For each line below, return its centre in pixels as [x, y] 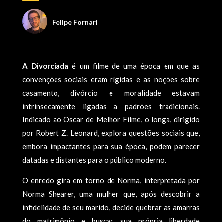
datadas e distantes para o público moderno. [94, 160]
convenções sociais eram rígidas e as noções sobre [111, 79]
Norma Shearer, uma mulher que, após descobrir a [111, 194]
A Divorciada [45, 66]
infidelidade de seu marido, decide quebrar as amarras [111, 207]
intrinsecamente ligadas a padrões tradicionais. [111, 106]
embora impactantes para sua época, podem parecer [111, 146]
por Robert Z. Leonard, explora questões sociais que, [111, 133]
